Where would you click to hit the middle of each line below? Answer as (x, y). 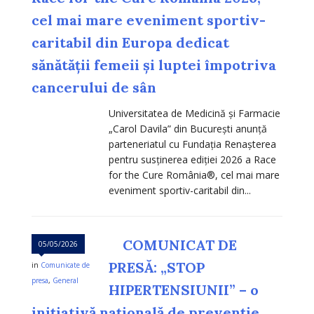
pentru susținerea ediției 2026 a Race (192, 160)
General (66, 281)
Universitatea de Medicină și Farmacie (194, 114)
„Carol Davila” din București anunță (188, 129)
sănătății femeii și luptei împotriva (154, 65)
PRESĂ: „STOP (157, 268)
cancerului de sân (94, 88)
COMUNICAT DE (180, 245)
